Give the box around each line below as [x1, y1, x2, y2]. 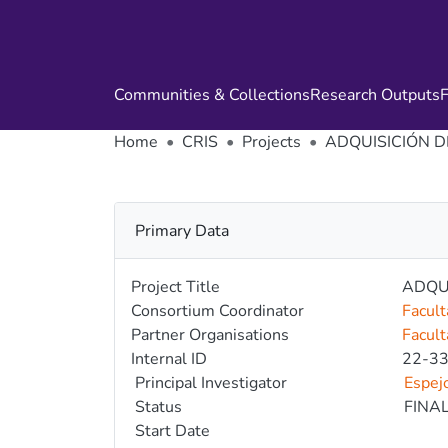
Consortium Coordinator [131, 300, 304, 322]
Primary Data [135, 220, 229, 242]
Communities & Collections [114, 84, 310, 106]
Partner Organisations [131, 324, 289, 346]
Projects [242, 131, 301, 153]
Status [135, 396, 182, 418]
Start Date [135, 420, 210, 442]
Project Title [131, 276, 220, 298]
